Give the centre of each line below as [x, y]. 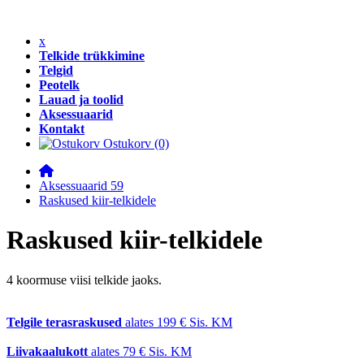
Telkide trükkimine [92, 56]
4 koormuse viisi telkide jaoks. [84, 279]
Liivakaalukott [47, 351]
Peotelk [59, 85]
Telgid [56, 70]
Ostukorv [127, 143]
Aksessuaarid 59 [81, 186]
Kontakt [62, 129]
